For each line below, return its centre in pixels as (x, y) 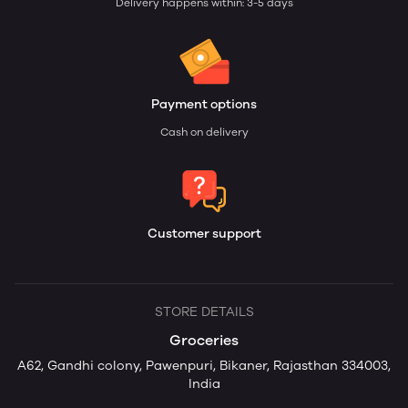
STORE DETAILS (204, 312)
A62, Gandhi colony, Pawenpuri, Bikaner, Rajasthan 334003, (204, 366)
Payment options (204, 105)
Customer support (204, 234)
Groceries (204, 341)
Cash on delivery (204, 133)
